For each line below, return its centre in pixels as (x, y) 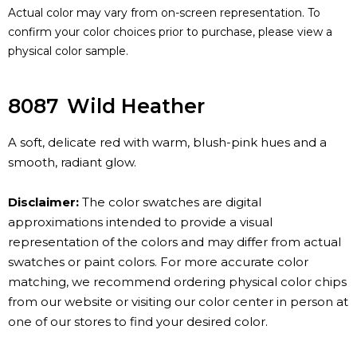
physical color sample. (68, 51)
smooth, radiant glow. (72, 163)
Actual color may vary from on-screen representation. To (164, 13)
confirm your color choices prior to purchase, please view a (170, 32)
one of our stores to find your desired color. (138, 322)
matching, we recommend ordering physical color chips (177, 282)
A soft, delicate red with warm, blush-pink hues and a (167, 143)
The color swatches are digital (170, 202)
